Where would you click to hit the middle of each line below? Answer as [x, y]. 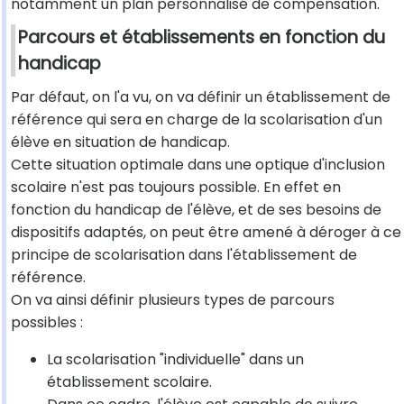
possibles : [47, 323]
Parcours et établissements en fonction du [202, 38]
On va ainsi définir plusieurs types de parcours [173, 300]
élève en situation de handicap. [120, 142]
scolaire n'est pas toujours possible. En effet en [176, 188]
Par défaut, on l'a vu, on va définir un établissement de [201, 97]
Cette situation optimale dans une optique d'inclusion [198, 165]
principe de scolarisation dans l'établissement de [184, 255]
